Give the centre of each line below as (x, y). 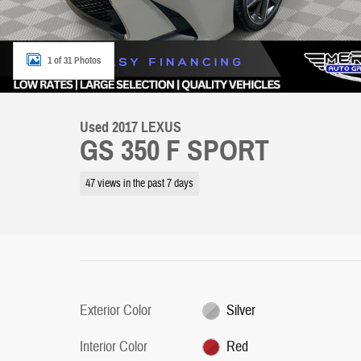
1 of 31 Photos (74, 60)
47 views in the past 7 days (139, 183)
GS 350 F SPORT (174, 151)
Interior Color (114, 346)
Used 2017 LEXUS (131, 127)
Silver (241, 310)
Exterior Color (116, 310)
